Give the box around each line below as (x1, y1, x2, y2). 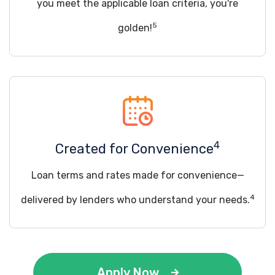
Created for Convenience (55, 141, 214, 157)
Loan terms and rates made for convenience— (31, 169, 244, 181)
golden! (118, 22, 152, 34)
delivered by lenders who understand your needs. (20, 194, 250, 206)
